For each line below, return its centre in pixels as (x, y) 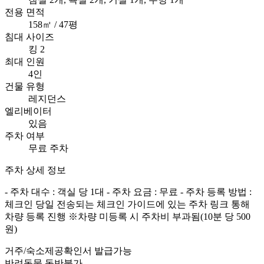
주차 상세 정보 (35, 170)
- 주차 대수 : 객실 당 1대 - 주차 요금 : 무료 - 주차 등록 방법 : (128, 192)
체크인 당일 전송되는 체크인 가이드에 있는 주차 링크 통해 (127, 204)
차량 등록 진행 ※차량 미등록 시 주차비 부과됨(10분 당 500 (128, 216)
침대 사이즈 (29, 37)
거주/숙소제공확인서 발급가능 (68, 250)
